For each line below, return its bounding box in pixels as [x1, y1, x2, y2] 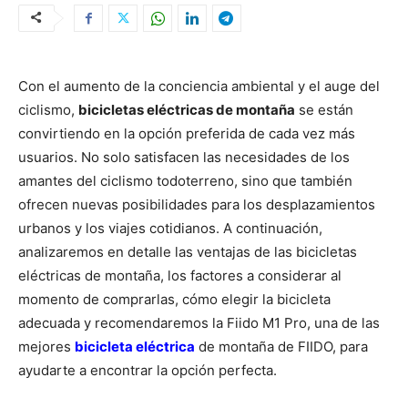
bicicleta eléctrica [75, 338, 195, 356]
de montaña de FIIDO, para [195, 338, 368, 356]
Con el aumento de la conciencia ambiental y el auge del [18, 77, 380, 96]
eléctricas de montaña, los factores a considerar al [18, 267, 342, 285]
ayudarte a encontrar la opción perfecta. [18, 362, 277, 380]
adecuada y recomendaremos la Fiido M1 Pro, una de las [18, 314, 380, 332]
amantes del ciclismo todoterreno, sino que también [18, 172, 352, 190]
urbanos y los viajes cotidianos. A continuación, [18, 219, 322, 238]
